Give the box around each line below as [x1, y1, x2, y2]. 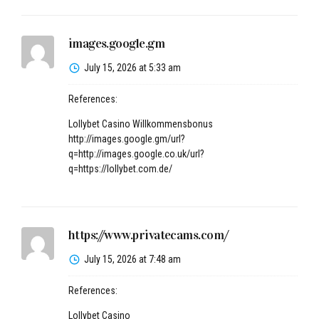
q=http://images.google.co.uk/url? [68, 148, 204, 159]
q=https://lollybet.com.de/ [68, 163, 172, 174]
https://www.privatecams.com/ [68, 227, 229, 243]
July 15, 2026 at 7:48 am [83, 253, 181, 265]
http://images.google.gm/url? [68, 133, 185, 145]
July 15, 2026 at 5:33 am [83, 62, 181, 73]
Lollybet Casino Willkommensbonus [68, 118, 213, 130]
